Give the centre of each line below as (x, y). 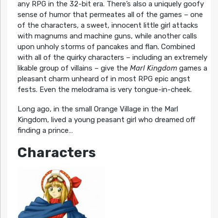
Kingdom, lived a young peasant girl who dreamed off (106, 120)
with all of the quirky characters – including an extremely (112, 58)
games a (192, 68)
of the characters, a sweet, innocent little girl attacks (108, 26)
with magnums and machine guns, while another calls (107, 36)
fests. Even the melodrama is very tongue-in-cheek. (104, 90)
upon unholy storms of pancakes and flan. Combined (106, 47)
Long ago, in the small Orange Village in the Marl (98, 109)
